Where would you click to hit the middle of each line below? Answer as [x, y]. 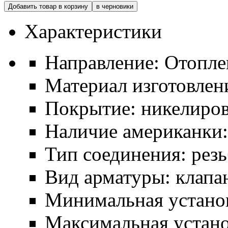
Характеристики [93, 31]
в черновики [115, 6]
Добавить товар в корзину [48, 6]
